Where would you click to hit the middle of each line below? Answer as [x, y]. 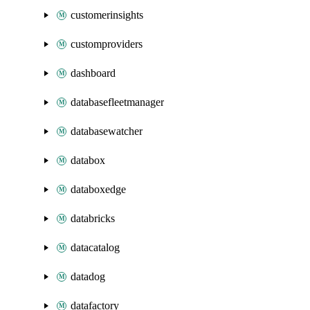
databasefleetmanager [117, 102]
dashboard [93, 73]
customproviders [107, 44]
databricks [93, 218]
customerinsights [107, 15]
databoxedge [98, 189]
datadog [88, 276]
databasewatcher [107, 131]
